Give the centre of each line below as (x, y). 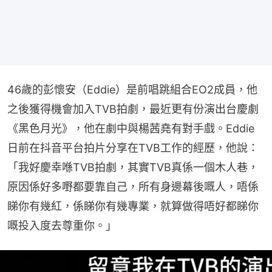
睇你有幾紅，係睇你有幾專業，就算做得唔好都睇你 (133, 206)
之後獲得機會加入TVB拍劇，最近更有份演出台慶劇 (133, 109)
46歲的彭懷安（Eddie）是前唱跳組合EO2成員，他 (132, 90)
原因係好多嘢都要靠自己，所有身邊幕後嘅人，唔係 (133, 187)
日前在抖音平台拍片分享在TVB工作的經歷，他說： (133, 148)
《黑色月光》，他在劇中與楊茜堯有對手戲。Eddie (131, 128)
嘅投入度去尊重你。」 (62, 226)
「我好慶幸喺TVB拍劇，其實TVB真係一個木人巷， (133, 167)
